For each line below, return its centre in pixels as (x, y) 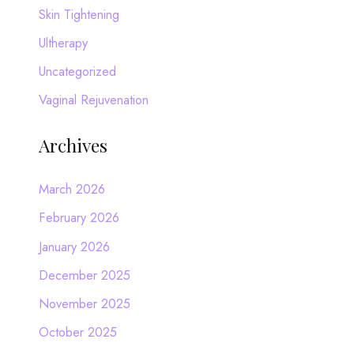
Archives (73, 145)
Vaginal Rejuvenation (93, 99)
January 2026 (74, 246)
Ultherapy (63, 42)
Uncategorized (77, 71)
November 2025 (84, 303)
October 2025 (77, 331)
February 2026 (79, 218)
